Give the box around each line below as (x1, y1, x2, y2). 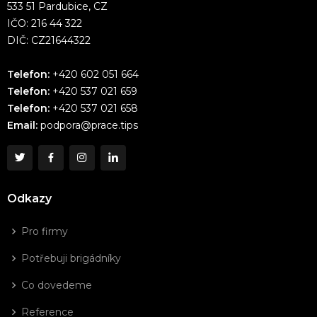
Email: (7, 119, 38, 132)
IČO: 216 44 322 (7, 17, 82, 30)
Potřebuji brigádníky (21, 252, 121, 265)
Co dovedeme (21, 279, 92, 292)
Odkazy (7, 192, 52, 206)
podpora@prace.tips (38, 119, 138, 132)
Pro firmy (21, 225, 68, 238)
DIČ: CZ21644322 (7, 34, 91, 47)
